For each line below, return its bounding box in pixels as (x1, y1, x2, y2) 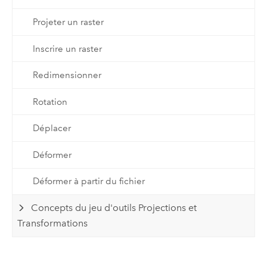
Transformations (17, 217, 88, 229)
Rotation (32, 96, 67, 107)
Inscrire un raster (32, 43, 102, 54)
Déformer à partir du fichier (32, 176, 145, 187)
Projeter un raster (32, 16, 104, 27)
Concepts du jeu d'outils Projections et (31, 201, 197, 213)
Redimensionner (32, 70, 101, 81)
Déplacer (32, 123, 71, 134)
